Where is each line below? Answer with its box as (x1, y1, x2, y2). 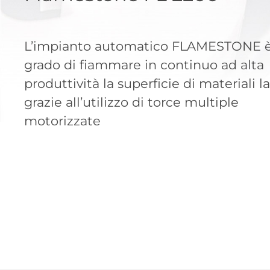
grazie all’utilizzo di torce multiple (24, 94, 239, 110)
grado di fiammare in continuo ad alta (24, 57, 264, 72)
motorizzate (24, 113, 101, 128)
